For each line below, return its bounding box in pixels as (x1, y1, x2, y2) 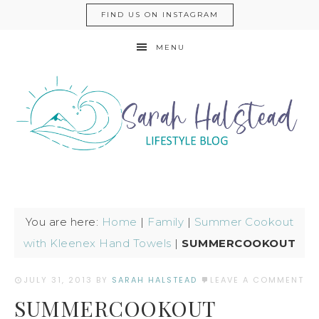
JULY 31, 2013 (23, 274, 93, 286)
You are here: (25, 215, 102, 229)
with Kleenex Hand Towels (23, 236, 172, 250)
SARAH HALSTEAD (112, 274, 197, 286)
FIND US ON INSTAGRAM (100, 10, 219, 19)
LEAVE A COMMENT (210, 274, 304, 286)
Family (147, 215, 184, 229)
